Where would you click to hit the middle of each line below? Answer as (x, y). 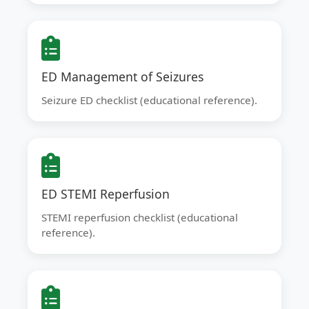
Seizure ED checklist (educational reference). (149, 100)
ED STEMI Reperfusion (106, 194)
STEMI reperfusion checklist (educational (140, 217)
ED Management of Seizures (122, 77)
